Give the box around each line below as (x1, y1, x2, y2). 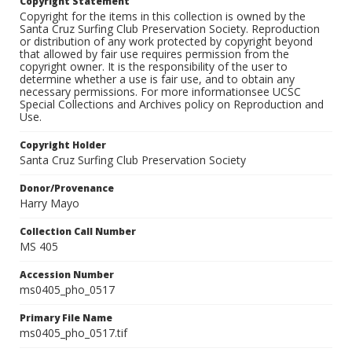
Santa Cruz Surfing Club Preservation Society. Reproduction (20, 21, 320, 37)
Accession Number (20, 268, 114, 282)
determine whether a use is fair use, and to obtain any (20, 71, 295, 87)
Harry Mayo (20, 196, 79, 211)
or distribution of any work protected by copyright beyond (20, 34, 313, 49)
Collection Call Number (20, 225, 136, 239)
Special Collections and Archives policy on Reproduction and (20, 97, 324, 112)
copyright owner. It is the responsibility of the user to (20, 59, 288, 75)
